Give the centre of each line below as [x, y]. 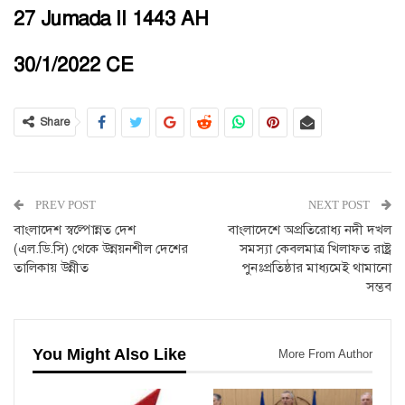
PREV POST [64, 205]
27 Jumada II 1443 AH [111, 19]
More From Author [325, 354]
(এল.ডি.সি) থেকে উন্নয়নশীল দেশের [101, 249]
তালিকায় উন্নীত [51, 268]
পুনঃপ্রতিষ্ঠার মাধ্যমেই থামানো [316, 268]
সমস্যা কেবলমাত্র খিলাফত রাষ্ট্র [316, 249]
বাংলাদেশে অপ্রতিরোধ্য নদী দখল [310, 230]
